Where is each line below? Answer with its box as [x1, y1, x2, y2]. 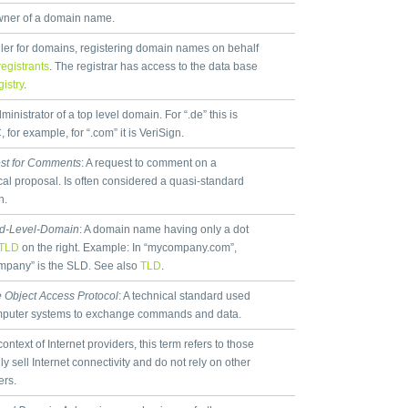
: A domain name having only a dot [79, 223, 249, 236]
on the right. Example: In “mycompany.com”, [19, 241, 237, 254]
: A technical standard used [118, 290, 250, 302]
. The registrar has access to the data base [49, 60, 258, 73]
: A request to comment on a [81, 157, 217, 169]
